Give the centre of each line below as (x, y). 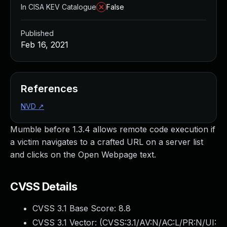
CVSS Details (44, 186)
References (49, 89)
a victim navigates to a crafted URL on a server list (107, 142)
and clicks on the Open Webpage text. (83, 155)
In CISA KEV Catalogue (59, 7)
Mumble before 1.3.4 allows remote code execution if (113, 129)
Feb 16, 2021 (45, 45)
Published (37, 33)
